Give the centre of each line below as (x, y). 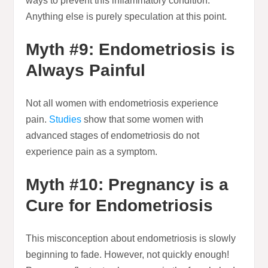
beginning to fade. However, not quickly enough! (128, 255)
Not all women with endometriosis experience (122, 103)
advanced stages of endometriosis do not (113, 136)
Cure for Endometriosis (120, 206)
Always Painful (86, 71)
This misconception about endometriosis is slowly (131, 239)
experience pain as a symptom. (92, 152)
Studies (66, 120)
